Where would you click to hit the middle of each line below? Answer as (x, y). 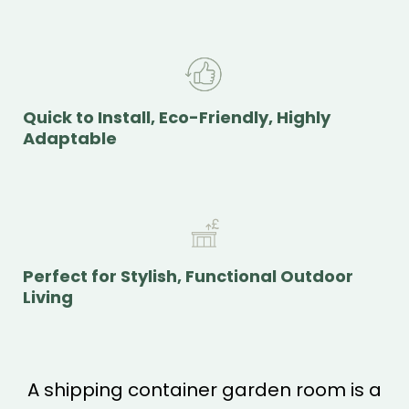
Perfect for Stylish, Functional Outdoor (188, 276)
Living (48, 297)
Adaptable (70, 138)
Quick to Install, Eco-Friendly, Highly (177, 117)
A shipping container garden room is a (204, 389)
